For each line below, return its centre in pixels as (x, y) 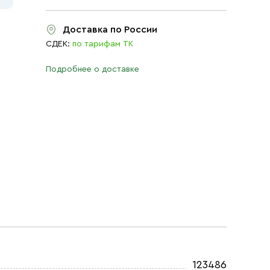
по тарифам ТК (103, 44)
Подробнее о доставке (93, 69)
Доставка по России (110, 30)
